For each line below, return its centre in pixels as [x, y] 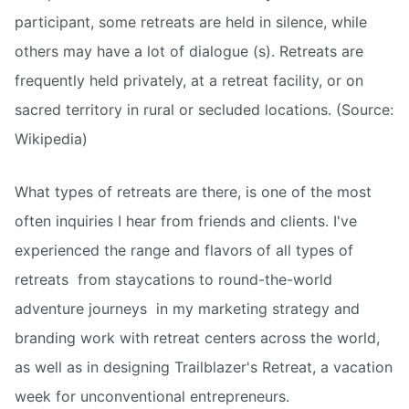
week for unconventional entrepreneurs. [152, 396]
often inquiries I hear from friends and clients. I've [186, 220]
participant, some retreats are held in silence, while [191, 22]
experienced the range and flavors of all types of [184, 250]
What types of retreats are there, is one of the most [193, 191]
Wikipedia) [51, 139]
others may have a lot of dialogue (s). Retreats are [189, 52]
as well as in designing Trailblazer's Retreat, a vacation [204, 367]
